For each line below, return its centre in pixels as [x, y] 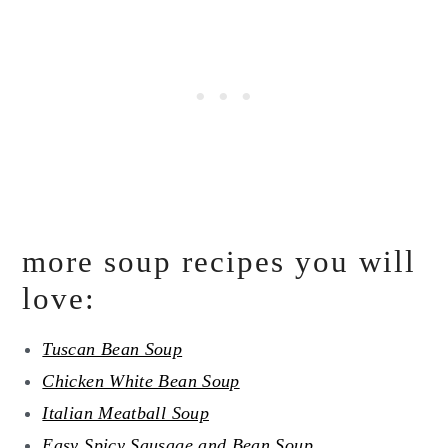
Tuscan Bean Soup [112, 349]
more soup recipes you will [219, 262]
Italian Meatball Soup [125, 413]
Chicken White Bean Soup [141, 381]
